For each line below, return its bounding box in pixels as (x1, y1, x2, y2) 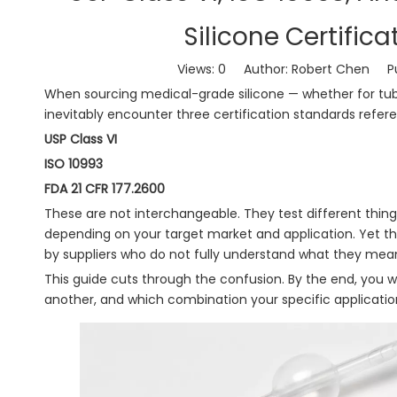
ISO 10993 (44, 155, 103, 173)
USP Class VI (44, 130, 117, 148)
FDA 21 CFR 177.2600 (44, 180, 165, 198)
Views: (177, 60, 218, 78)
